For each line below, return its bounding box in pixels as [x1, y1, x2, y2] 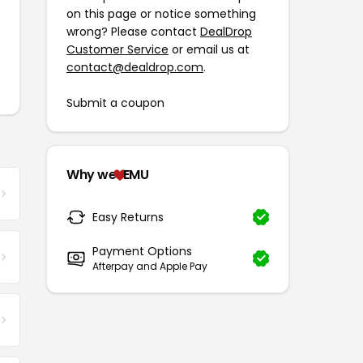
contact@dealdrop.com [66, 59, 203, 75]
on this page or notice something [66, 6, 256, 22]
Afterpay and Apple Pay [92, 259, 207, 273]
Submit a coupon [66, 95, 164, 111]
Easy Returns [92, 208, 164, 225]
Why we [66, 165, 117, 184]
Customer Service [66, 41, 169, 58]
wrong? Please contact [66, 23, 200, 40]
